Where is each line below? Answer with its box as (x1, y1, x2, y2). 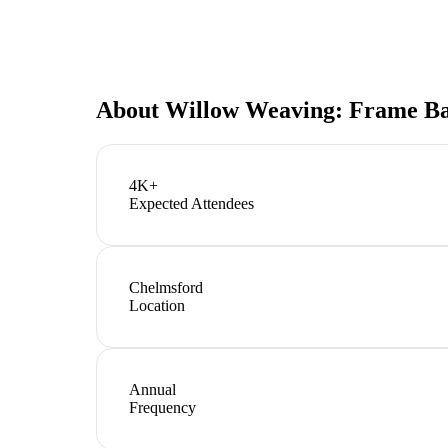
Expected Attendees (129, 194, 254, 212)
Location (129, 296, 185, 314)
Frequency (129, 398, 196, 416)
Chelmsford (129, 278, 203, 296)
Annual (129, 380, 176, 398)
